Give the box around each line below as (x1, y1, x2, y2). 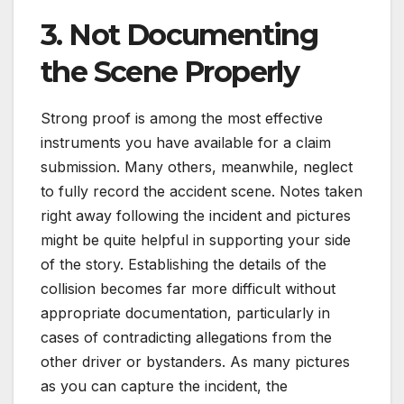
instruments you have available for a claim (41, 133, 331, 151)
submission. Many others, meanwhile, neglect (41, 157, 353, 176)
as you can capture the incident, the (41, 376, 288, 395)
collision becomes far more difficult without (41, 279, 335, 298)
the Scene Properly (41, 53, 299, 89)
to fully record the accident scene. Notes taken (41, 181, 363, 200)
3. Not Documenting (41, 16, 318, 52)
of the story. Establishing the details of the (41, 254, 326, 273)
